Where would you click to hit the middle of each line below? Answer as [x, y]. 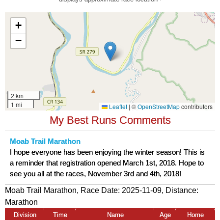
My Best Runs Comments [110, 120]
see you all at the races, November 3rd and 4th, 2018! [96, 174]
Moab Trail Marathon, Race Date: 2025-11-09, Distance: [102, 191]
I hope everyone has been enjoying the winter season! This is [107, 152]
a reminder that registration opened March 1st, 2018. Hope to [107, 163]
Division [25, 215]
